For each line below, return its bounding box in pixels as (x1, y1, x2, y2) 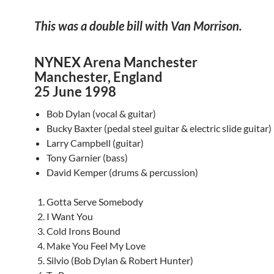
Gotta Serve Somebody (46, 196, 143, 207)
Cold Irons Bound (46, 225, 120, 237)
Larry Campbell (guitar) (46, 137, 144, 149)
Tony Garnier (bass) (46, 152, 128, 163)
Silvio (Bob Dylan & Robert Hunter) (46, 254, 193, 266)
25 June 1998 (34, 83, 116, 100)
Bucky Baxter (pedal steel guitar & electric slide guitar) (46, 122, 272, 134)
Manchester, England (34, 68, 163, 85)
